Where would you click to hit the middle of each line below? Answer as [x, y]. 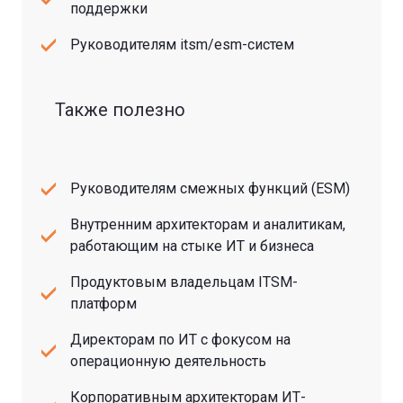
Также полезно [120, 109]
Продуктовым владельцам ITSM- [184, 282]
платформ [103, 303]
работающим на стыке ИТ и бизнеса [192, 246]
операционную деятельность [168, 361]
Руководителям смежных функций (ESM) [210, 188]
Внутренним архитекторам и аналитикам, [208, 224]
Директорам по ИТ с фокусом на [180, 339]
